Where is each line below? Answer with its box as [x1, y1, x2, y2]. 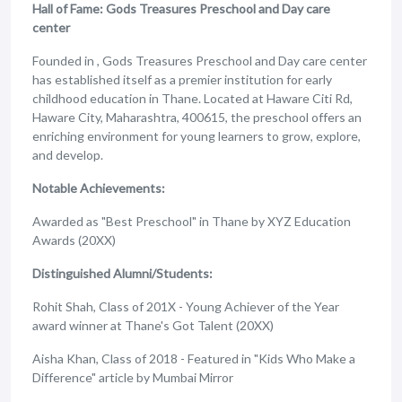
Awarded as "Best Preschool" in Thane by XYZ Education [32, 214, 351, 229]
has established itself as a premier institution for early [32, 72, 332, 87]
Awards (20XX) [32, 232, 116, 248]
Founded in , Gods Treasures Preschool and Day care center [32, 53, 367, 68]
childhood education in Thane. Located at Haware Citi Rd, [32, 91, 353, 106]
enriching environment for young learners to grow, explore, [32, 128, 361, 144]
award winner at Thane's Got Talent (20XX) [32, 318, 274, 333]
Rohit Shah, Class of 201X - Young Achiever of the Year [32, 299, 339, 314]
